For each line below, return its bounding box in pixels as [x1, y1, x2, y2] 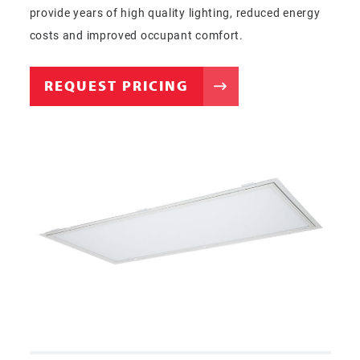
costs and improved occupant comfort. [29, 27, 243, 43]
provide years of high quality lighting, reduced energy [29, 4, 321, 20]
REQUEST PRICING [43, 76, 189, 95]
